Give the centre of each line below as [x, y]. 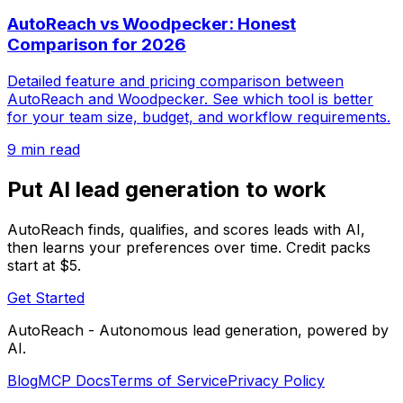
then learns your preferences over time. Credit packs [189, 247]
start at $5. [44, 265]
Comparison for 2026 [97, 45]
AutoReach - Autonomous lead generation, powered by [198, 330]
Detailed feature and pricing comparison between [175, 81]
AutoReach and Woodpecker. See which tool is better [190, 99]
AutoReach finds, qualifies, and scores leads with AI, [186, 229]
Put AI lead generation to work [166, 189]
